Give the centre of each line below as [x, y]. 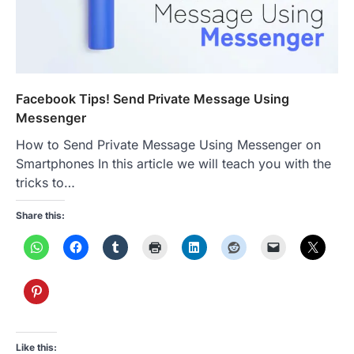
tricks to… [45, 182]
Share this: [40, 215]
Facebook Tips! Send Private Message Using [153, 98]
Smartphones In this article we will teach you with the [173, 163]
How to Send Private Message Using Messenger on [168, 144]
